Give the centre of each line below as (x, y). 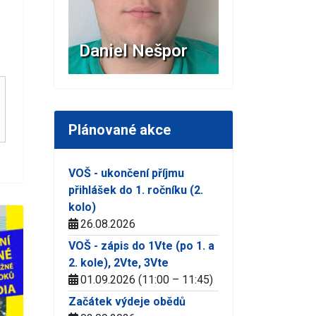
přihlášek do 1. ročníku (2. (136, 190)
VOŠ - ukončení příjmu (126, 173)
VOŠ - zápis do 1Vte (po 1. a (141, 245)
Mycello (110, 50)
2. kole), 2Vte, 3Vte (119, 262)
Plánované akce (120, 129)
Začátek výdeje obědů (127, 301)
